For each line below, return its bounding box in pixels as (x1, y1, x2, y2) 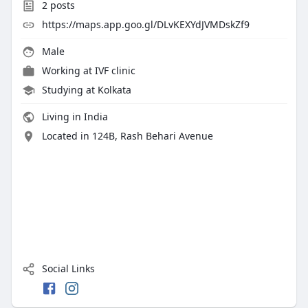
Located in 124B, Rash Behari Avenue (41, 129, 213, 143)
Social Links (38, 262, 95, 276)
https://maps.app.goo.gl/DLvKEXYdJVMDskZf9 (41, 18, 250, 32)
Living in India (38, 110, 108, 124)
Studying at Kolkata (41, 83, 131, 97)
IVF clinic (94, 64, 135, 78)
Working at (41, 64, 95, 78)
